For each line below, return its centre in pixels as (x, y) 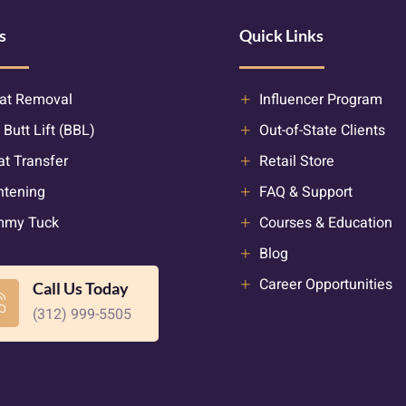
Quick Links (281, 36)
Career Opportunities (326, 284)
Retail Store (297, 161)
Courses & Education (326, 222)
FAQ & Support (306, 192)
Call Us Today (80, 288)
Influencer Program (321, 99)
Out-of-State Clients (323, 130)
